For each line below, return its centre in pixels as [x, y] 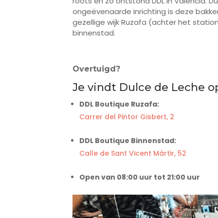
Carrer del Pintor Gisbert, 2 [127, 117]
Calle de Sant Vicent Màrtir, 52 [133, 154]
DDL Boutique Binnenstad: [128, 141]
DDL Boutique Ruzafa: [119, 104]
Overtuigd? [96, 69]
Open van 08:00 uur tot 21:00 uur [140, 177]
